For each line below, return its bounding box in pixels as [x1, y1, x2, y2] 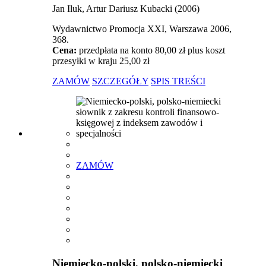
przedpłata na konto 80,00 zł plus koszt [79, 45, 225, 55]
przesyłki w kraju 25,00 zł [52, 55, 150, 66]
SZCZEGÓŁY [92, 75, 148, 86]
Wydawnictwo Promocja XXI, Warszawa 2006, [52, 23, 232, 34]
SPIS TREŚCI [151, 75, 205, 86]
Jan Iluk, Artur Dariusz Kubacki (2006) [52, 3, 199, 14]
